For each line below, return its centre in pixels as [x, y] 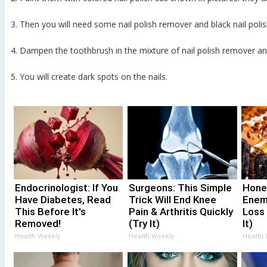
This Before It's [50, 211]
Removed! [38, 223]
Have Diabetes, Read [63, 199]
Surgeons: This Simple [180, 187]
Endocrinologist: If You [66, 187]
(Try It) [144, 223]
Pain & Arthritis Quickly [181, 211]
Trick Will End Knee [172, 199]
